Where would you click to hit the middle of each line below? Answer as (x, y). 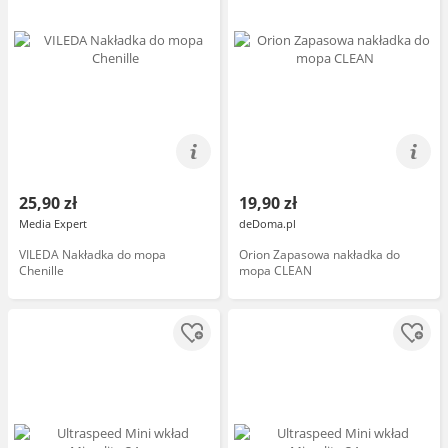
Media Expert (53, 223)
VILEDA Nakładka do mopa (92, 254)
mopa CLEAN (275, 270)
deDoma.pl (267, 223)
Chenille (41, 270)
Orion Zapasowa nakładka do (319, 254)
